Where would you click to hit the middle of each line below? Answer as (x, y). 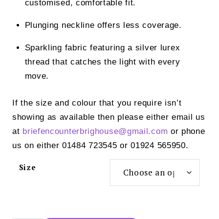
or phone (186, 131)
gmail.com (147, 131)
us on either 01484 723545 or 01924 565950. (100, 145)
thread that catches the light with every (102, 62)
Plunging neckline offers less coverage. (103, 25)
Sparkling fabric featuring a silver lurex (102, 48)
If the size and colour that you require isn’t (97, 103)
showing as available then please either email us (109, 117)
